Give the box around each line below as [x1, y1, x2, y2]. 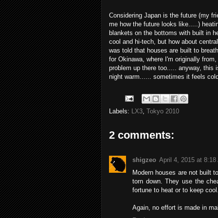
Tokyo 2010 [146, 108, 179, 115]
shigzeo [132, 156, 156, 163]
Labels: [109, 108, 131, 115]
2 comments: [109, 129, 174, 141]
